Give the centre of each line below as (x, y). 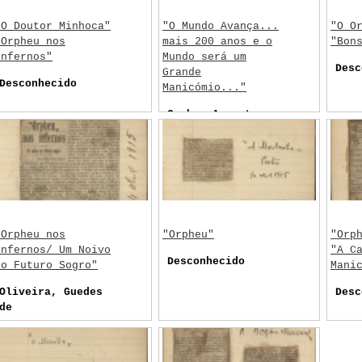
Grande (182, 72)
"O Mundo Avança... (221, 26)
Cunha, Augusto (213, 114)
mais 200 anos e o (217, 42)
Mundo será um (204, 57)
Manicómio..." (204, 88)
